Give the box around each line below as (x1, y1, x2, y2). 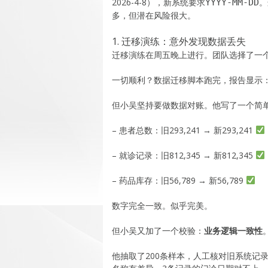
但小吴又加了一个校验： (112, 224, 204, 236)
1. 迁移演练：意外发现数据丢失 (112, 34, 246, 48)
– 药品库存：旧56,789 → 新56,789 (112, 174, 246, 186)
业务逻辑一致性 (204, 224, 263, 236)
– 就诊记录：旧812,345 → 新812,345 (112, 149, 255, 161)
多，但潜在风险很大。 (112, 9, 196, 21)
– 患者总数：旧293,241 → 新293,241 (112, 124, 255, 136)
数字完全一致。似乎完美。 (112, 199, 212, 211)
